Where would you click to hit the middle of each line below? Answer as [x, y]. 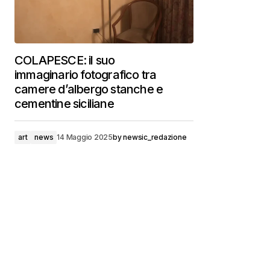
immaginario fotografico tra [86, 75]
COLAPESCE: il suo [65, 60]
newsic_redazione [155, 137]
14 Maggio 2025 [85, 137]
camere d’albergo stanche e [89, 89]
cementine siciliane [64, 104]
